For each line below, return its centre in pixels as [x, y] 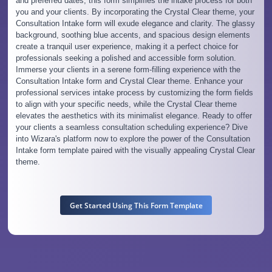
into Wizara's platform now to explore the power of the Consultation [133, 139]
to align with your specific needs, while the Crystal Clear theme [126, 104]
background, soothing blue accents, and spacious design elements [133, 35]
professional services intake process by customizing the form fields [134, 93]
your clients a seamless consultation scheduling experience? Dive [131, 127]
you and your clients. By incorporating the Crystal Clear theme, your [135, 12]
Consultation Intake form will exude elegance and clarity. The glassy [135, 24]
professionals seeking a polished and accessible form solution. [126, 58]
